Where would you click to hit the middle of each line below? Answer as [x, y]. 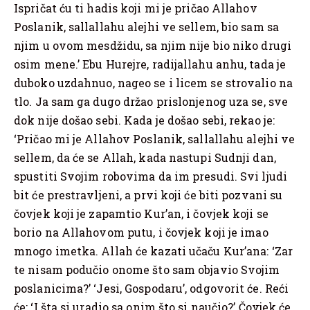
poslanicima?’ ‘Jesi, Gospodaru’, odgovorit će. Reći [152, 288]
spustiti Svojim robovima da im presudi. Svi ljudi [151, 176]
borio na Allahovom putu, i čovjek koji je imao [141, 232]
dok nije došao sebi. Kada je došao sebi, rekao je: [144, 120]
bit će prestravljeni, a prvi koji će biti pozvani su [148, 194]
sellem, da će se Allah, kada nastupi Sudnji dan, [145, 157]
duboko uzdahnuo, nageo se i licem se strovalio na [153, 82]
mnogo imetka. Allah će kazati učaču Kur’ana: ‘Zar [153, 250]
